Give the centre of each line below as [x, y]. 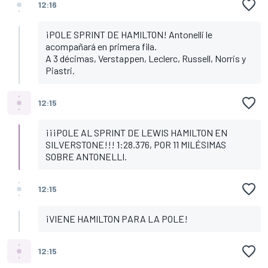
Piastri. [60, 70]
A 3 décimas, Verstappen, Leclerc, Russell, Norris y [146, 58]
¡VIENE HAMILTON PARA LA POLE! [117, 218]
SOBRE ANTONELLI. [86, 156]
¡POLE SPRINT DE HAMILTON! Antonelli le [129, 34]
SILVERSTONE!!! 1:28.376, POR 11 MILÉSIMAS [136, 144]
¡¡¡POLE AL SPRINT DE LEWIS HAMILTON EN [136, 132]
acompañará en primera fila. [101, 46]
